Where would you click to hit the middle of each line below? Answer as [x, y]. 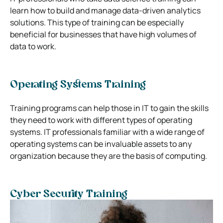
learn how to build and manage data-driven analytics [105, 10]
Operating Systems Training [78, 85]
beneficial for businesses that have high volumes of [103, 34]
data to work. [33, 46]
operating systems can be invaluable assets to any [101, 144]
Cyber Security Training [69, 194]
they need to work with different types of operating [101, 120]
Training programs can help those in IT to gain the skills [109, 108]
